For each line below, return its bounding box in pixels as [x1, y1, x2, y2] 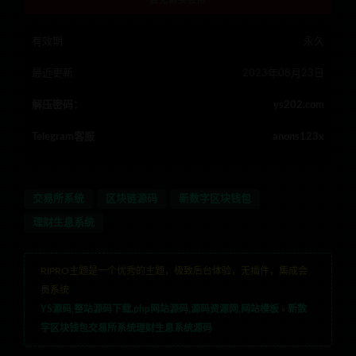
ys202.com [273, 100, 324, 111]
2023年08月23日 [242, 68, 324, 79]
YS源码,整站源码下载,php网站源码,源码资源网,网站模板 [41, 304, 279, 315]
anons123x [273, 132, 324, 143]
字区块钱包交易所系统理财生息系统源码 [41, 323, 212, 334]
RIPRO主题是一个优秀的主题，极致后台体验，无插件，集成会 [41, 266, 308, 277]
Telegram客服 [32, 132, 95, 143]
